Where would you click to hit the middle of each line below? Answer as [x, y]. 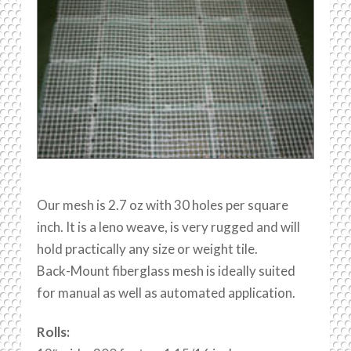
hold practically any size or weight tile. [147, 248]
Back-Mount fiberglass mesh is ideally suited [166, 270]
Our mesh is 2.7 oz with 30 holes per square [162, 204]
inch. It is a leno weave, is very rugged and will [168, 226]
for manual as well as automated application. [166, 292]
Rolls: [53, 331]
